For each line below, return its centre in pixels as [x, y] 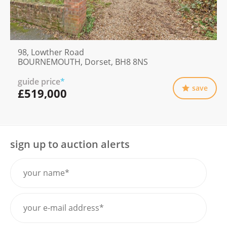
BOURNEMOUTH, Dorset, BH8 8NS [83, 62]
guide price [39, 81]
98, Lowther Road [51, 52]
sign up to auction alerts [70, 144]
